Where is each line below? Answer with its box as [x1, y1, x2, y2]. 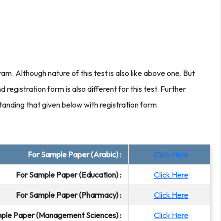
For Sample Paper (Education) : [16, 170, 124, 180]
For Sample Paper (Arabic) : [28, 149, 124, 159]
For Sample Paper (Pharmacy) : [16, 190, 124, 200]
